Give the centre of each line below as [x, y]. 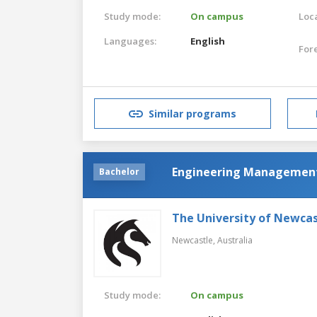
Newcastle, [195, 240]
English [208, 41]
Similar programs [192, 114]
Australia [235, 240]
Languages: [130, 41]
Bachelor [119, 171]
